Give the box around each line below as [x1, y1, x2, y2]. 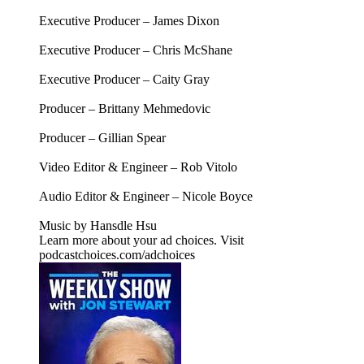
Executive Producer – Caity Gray [39, 71, 210, 86]
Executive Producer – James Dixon [39, 13, 219, 28]
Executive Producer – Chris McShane [39, 42, 232, 57]
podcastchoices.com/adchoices [39, 247, 195, 262]
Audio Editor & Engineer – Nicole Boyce [39, 188, 253, 203]
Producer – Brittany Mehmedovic [39, 101, 210, 115]
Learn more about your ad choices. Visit [39, 232, 244, 247]
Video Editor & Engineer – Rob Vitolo [39, 159, 237, 174]
